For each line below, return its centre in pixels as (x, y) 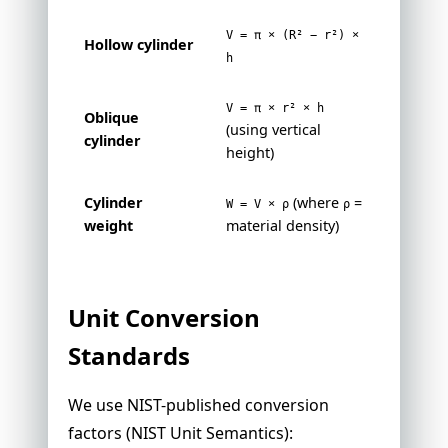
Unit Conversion (164, 318)
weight (108, 226)
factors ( (99, 433)
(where (316, 203)
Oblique (111, 118)
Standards (129, 356)
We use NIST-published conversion (198, 405)
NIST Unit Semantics (207, 433)
